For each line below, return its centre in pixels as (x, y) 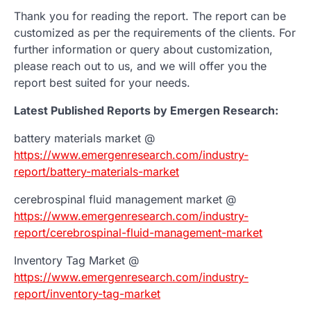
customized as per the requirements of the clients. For (155, 32)
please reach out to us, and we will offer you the (140, 66)
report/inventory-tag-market (87, 293)
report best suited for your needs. (102, 82)
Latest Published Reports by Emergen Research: (146, 110)
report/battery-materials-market (96, 171)
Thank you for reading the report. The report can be (150, 16)
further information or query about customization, (143, 49)
